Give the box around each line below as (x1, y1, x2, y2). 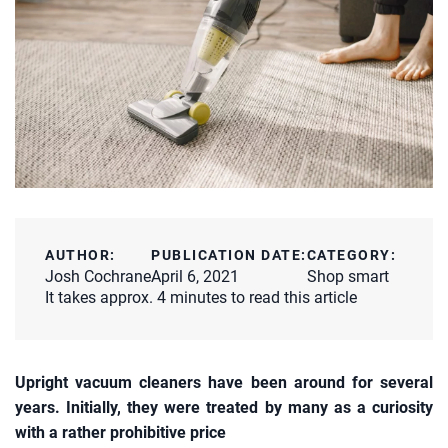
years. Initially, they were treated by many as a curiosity (15, 397, 433, 417)
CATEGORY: (306, 246, 396, 263)
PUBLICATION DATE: (151, 246, 307, 263)
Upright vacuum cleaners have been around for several (15, 372, 433, 392)
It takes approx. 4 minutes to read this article (45, 287, 357, 307)
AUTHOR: (45, 246, 116, 263)
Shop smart (306, 266, 389, 286)
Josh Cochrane (45, 266, 151, 286)
